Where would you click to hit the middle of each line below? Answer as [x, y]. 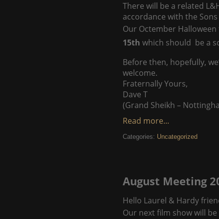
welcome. [140, 73]
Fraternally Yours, [155, 84]
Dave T [135, 94]
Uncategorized [177, 137]
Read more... [146, 121]
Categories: [140, 137]
